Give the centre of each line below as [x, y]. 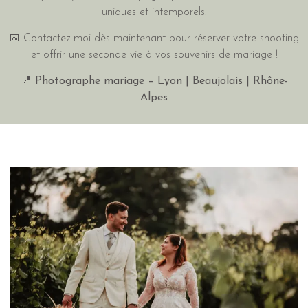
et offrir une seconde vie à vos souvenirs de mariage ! [154, 55]
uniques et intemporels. [154, 12]
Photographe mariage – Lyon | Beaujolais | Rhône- [161, 81]
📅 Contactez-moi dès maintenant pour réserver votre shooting [154, 38]
